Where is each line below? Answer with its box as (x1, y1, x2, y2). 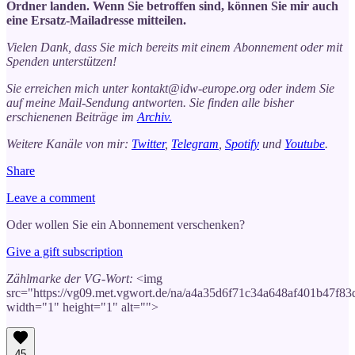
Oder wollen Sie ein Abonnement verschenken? (6, 218, 245, 232)
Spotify (225, 137, 259, 151)
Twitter (132, 137, 165, 151)
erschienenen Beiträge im (6, 110, 137, 124)
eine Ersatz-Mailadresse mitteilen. (6, 13, 186, 28)
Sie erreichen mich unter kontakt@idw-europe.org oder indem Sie (6, 82, 334, 96)
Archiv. (137, 110, 172, 124)
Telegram (171, 137, 219, 151)
